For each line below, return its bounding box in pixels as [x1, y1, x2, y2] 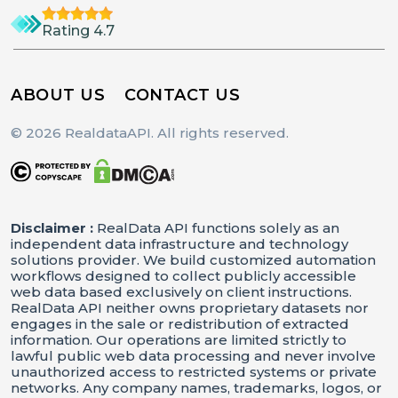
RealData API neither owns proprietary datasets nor [11, 298, 369, 316]
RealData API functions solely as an [97, 219, 339, 236]
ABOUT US [11, 85, 105, 106]
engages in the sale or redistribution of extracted [11, 314, 349, 332]
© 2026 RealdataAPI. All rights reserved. [11, 124, 289, 142]
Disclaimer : [11, 219, 97, 236]
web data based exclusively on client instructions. [11, 283, 352, 300]
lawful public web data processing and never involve [11, 346, 376, 364]
